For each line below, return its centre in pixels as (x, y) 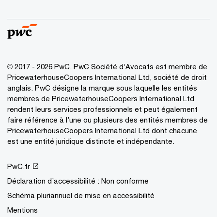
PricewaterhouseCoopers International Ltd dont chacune (102, 130)
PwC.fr (19, 166)
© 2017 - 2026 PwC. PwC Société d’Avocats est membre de (107, 66)
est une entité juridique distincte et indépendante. (91, 141)
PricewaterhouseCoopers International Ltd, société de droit (107, 77)
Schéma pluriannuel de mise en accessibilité (81, 195)
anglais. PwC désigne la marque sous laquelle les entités (102, 87)
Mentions (23, 209)
